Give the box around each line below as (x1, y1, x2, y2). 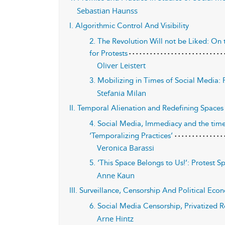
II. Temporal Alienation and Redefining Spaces (69, 103, 223, 113)
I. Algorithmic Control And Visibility (69, 21, 189, 30)
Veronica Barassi (97, 143, 155, 153)
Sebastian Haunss (77, 6, 138, 16)
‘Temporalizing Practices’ (89, 131, 173, 140)
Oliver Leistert (97, 60, 146, 70)
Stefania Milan (97, 88, 147, 98)
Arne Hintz (97, 213, 134, 223)
